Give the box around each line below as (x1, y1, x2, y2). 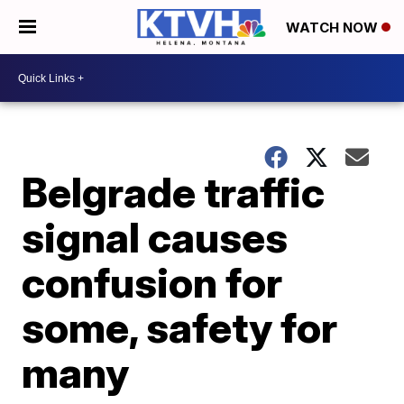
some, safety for (22, 302, 338, 353)
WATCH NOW (286, 19, 381, 37)
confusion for (22, 257, 283, 308)
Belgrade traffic (22, 167, 326, 217)
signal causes (22, 212, 289, 262)
